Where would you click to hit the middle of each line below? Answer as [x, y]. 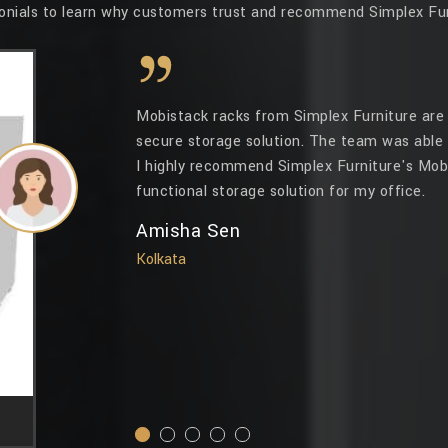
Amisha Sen [188, 231]
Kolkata [161, 259]
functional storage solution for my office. [280, 191]
